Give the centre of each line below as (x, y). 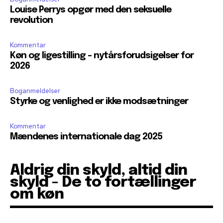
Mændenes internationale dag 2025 (86, 137)
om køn (37, 195)
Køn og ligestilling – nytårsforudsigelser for (102, 56)
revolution (31, 21)
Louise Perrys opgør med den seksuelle (91, 10)
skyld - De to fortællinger (103, 183)
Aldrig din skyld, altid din (99, 171)
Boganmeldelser (35, 91)
